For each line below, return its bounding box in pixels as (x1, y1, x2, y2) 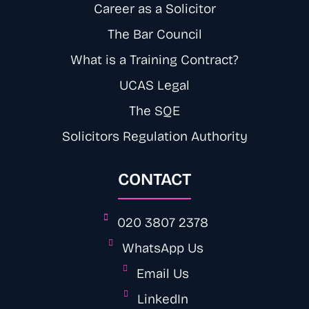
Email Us (137, 268, 189, 281)
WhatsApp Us (122, 242, 203, 256)
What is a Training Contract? (70, 54, 239, 68)
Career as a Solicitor (93, 3, 216, 17)
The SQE (129, 105, 180, 119)
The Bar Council (107, 28, 202, 42)
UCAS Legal (119, 79, 190, 93)
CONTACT (118, 172, 191, 189)
